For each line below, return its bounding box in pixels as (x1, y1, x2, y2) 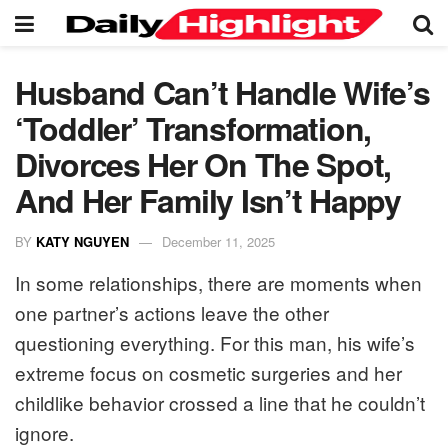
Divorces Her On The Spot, (15, 141, 391, 187)
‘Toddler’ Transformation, (15, 105, 371, 151)
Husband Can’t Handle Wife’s (15, 69, 430, 115)
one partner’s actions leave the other (15, 298, 329, 326)
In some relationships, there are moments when (15, 268, 422, 296)
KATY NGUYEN (36, 231, 129, 251)
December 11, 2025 (162, 231, 275, 251)
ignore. (15, 418, 74, 446)
